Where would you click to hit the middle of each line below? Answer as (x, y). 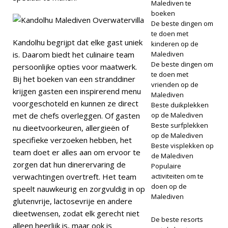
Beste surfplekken (179, 125)
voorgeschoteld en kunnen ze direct (76, 103)
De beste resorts (177, 219)
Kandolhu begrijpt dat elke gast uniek (78, 42)
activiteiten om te (177, 176)
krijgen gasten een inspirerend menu (77, 91)
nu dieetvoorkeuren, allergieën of (71, 127)
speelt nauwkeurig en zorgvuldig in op (79, 189)
